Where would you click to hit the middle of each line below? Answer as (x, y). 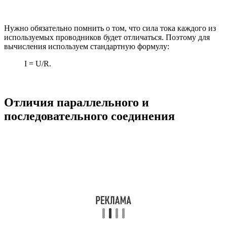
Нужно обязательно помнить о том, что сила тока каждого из (110, 28)
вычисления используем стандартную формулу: (87, 46)
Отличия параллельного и (77, 102)
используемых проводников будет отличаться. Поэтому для (107, 37)
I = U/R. (38, 64)
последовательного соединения (89, 116)
